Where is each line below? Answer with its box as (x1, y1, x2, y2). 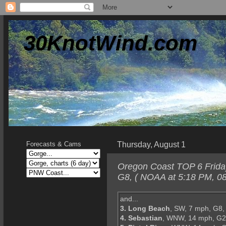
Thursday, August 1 (117, 140, 186, 149)
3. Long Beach (120, 204, 170, 213)
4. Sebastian (120, 214, 162, 222)
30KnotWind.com (24, 31, 197, 55)
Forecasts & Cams (26, 140, 81, 148)
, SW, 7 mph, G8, (170, 204, 224, 213)
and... (120, 195, 138, 203)
